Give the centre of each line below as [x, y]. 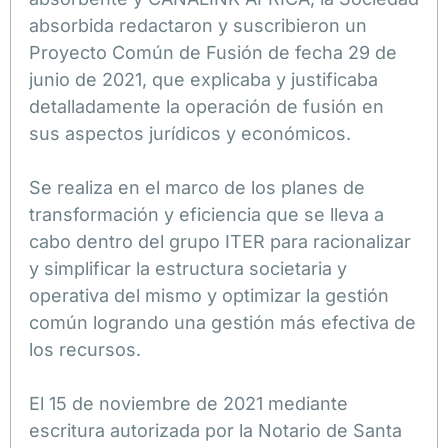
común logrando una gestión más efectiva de [222, 322]
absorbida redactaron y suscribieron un [198, 25]
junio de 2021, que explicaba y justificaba [203, 79]
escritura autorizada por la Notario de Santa [215, 430]
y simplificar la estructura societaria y [188, 268]
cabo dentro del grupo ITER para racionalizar [220, 241]
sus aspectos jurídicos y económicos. [190, 133]
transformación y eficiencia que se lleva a [206, 214]
